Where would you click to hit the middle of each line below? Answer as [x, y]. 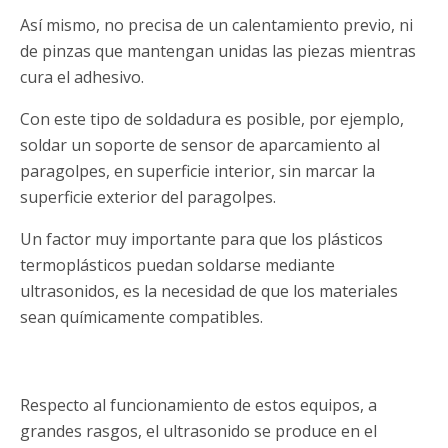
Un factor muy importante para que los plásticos [201, 239]
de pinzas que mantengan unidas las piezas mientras [218, 51]
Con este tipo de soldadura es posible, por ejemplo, [212, 119]
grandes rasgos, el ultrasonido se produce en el [198, 431]
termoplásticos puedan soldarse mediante [177, 265]
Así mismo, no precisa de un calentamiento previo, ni [216, 25]
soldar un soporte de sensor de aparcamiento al [200, 145]
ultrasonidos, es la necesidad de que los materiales [209, 291]
